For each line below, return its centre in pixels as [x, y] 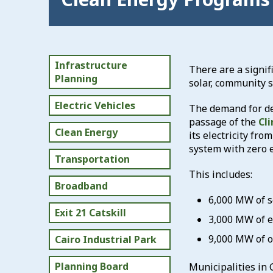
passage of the [224, 122]
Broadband [81, 186]
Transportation [92, 159]
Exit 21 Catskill [90, 213]
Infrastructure [91, 65]
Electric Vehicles [95, 105]
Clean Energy [86, 132]
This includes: [221, 174]
